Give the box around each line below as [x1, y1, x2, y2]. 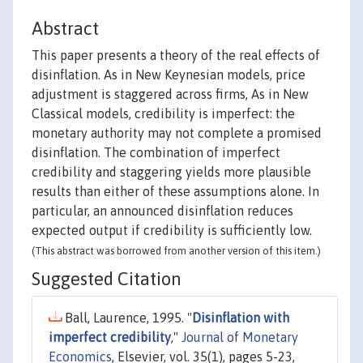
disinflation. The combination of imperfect [32, 145, 280, 160]
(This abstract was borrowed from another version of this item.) [32, 245, 321, 258]
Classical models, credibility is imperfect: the [32, 106, 295, 122]
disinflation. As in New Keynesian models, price [32, 67, 305, 83]
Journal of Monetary [181, 330, 298, 345]
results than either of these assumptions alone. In [32, 184, 319, 199]
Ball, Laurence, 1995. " [62, 310, 192, 326]
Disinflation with [192, 310, 289, 326]
